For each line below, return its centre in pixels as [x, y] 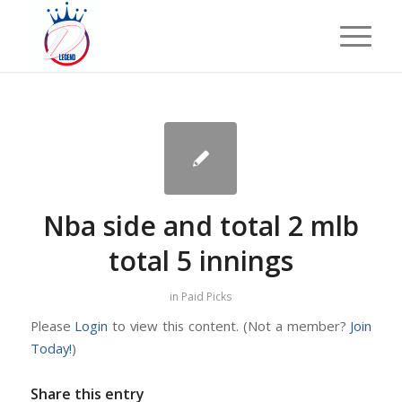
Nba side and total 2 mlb [201, 226]
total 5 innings [201, 261]
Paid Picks [207, 297]
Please [52, 326]
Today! [51, 348]
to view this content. [175, 326]
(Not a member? [297, 326]
